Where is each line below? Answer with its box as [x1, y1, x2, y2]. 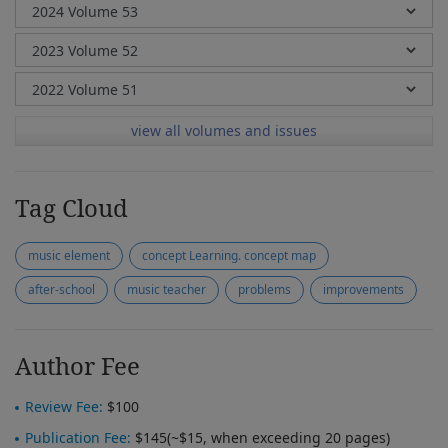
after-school [28, 281, 95, 298]
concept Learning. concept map [142, 247, 316, 264]
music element [28, 247, 110, 264]
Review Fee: [25, 397, 103, 416]
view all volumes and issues [131, 121, 317, 140]
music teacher [127, 281, 206, 298]
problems [238, 281, 291, 298]
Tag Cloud [15, 191, 128, 224]
